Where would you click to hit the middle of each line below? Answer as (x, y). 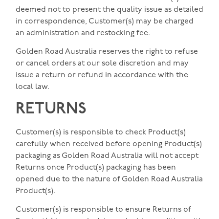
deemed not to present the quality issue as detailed (109, 10)
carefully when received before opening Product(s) (109, 144)
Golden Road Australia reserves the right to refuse (107, 52)
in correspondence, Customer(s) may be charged (105, 21)
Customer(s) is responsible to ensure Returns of (103, 210)
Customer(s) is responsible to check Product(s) (101, 132)
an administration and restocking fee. (83, 33)
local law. (33, 87)
